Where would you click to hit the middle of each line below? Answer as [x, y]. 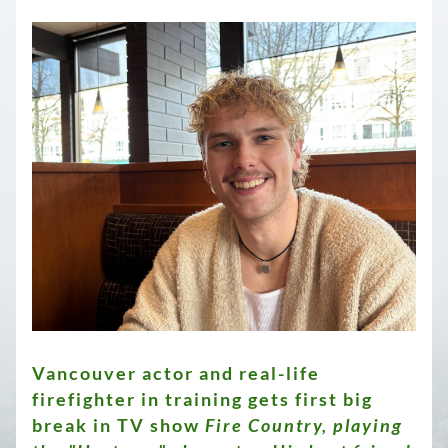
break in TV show [118, 425]
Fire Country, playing [304, 425]
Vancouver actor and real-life [176, 373]
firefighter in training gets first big [202, 399]
